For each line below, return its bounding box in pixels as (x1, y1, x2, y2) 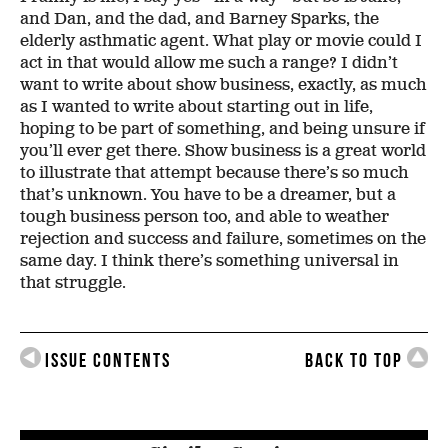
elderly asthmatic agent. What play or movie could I (20, 30, 422, 51)
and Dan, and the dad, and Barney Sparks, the (20, 8, 379, 29)
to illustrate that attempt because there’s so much (20, 162, 408, 183)
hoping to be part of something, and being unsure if (20, 118, 425, 139)
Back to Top (305, 348, 403, 371)
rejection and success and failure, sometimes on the (20, 228, 426, 249)
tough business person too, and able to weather (20, 206, 389, 227)
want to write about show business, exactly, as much (20, 74, 426, 95)
